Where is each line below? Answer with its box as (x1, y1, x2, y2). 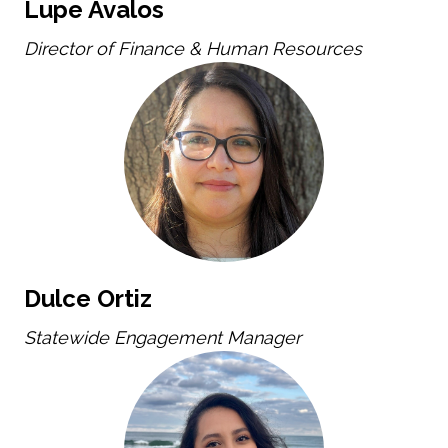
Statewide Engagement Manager (24, 327, 301, 349)
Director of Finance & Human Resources (24, 38, 362, 60)
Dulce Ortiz (24, 284, 152, 314)
